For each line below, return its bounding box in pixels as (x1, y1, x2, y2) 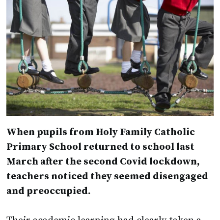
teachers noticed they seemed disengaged (6, 170, 209, 183)
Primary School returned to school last (6, 141, 195, 154)
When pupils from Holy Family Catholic (6, 126, 195, 139)
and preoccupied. (6, 185, 91, 198)
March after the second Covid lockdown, (6, 156, 200, 168)
